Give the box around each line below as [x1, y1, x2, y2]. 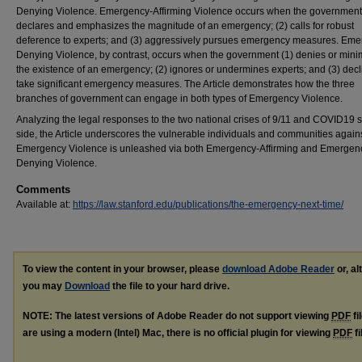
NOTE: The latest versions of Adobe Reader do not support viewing [23, 309, 331, 322]
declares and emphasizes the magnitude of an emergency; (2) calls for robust [16, 20, 354, 32]
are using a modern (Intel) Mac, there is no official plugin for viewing [23, 326, 333, 339]
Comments [16, 183, 70, 196]
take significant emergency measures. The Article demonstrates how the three [16, 78, 355, 90]
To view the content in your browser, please [23, 263, 222, 275]
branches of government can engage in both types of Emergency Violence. [16, 93, 343, 104]
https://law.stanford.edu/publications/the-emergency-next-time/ [73, 199, 343, 210]
